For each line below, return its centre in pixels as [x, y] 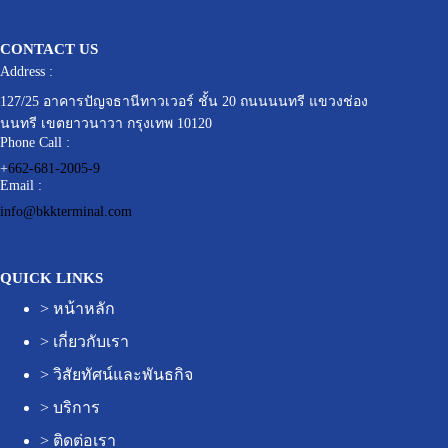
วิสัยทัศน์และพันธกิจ [123, 374]
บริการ [76, 407]
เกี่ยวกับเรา [91, 341]
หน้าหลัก [84, 308]
